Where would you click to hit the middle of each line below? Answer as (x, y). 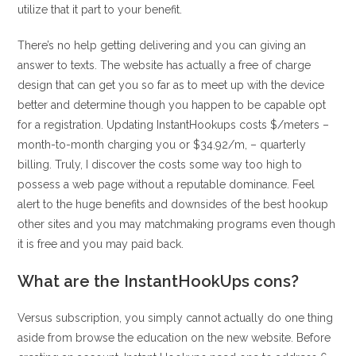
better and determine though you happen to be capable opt (172, 105)
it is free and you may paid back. (101, 244)
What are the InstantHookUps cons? (159, 281)
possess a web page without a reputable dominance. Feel (166, 184)
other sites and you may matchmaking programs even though (177, 224)
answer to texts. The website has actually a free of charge (164, 65)
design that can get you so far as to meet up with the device (171, 85)
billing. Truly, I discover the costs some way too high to (160, 164)
